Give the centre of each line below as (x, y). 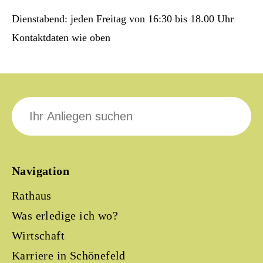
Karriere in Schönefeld (69, 255)
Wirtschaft (38, 235)
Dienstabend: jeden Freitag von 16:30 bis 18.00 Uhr (123, 19)
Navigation (41, 171)
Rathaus (32, 195)
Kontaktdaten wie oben (61, 38)
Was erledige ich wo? (65, 215)
